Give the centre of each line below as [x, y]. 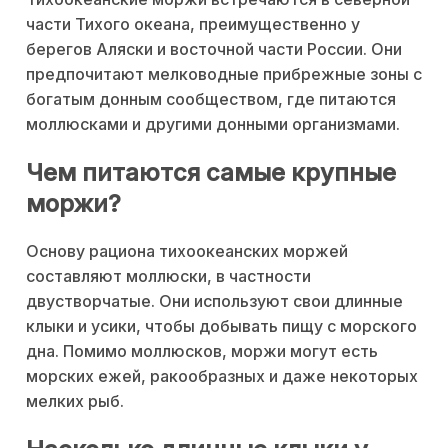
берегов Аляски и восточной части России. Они [214, 49]
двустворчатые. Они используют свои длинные [214, 300]
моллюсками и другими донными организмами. [213, 124]
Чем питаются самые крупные [211, 172]
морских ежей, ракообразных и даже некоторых [222, 375]
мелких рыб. [75, 400]
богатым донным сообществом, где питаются [211, 99]
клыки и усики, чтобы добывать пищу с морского [221, 325]
